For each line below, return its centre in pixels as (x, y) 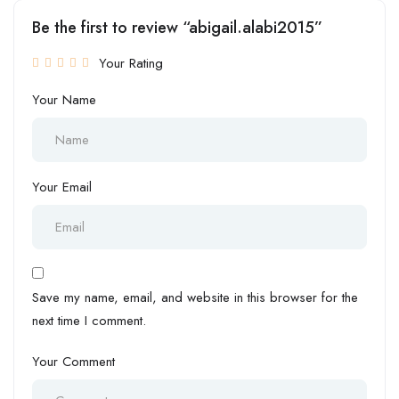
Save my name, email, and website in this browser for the (195, 297)
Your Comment (73, 361)
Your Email (62, 187)
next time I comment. (89, 320)
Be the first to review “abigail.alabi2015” (177, 27)
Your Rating (131, 63)
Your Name (64, 99)
